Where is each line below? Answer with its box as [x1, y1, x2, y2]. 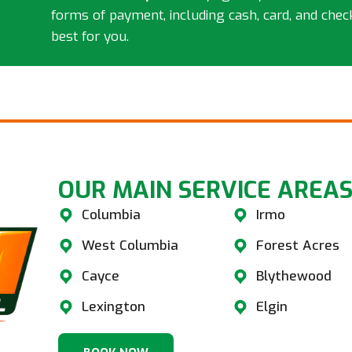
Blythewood [256, 267, 332, 286]
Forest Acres [256, 236, 340, 255]
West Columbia [82, 236, 178, 255]
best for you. [50, 27, 129, 46]
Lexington [82, 298, 145, 317]
